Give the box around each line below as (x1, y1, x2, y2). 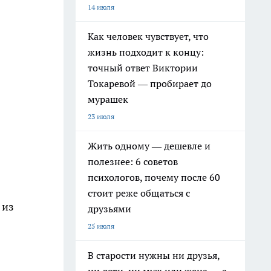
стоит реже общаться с (88, 187, 190, 199)
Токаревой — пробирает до (88, 77, 212, 90)
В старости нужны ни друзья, (88, 249, 220, 261)
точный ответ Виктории (88, 62, 198, 74)
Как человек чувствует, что (88, 30, 209, 42)
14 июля (88, 2, 114, 11)
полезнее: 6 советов (88, 155, 178, 168)
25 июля (88, 221, 114, 230)
